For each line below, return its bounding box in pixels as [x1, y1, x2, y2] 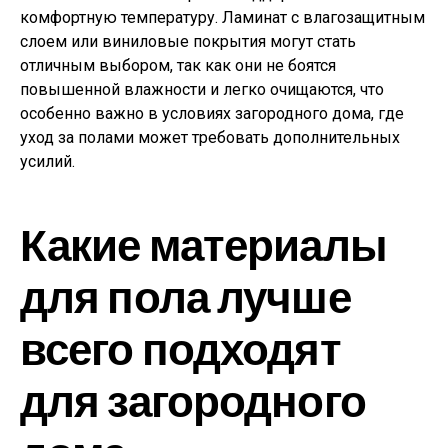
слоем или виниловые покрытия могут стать [20, 31, 356, 51]
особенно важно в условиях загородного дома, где [20, 103, 404, 123]
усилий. [20, 151, 75, 171]
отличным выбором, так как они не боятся [20, 55, 336, 75]
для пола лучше [20, 268, 351, 322]
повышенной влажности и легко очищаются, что [20, 79, 384, 99]
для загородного [20, 372, 366, 426]
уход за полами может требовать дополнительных [20, 127, 400, 147]
